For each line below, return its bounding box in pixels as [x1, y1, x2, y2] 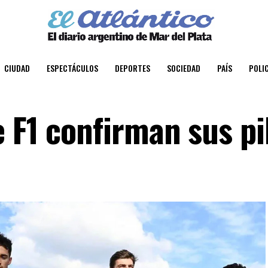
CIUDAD [4, 61, 30, 74]
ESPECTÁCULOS [47, 61, 98, 74]
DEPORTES [115, 61, 150, 74]
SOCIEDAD [167, 61, 200, 74]
